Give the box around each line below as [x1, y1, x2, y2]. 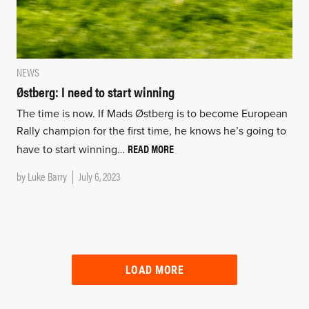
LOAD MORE [125, 261, 184, 277]
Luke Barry [27, 168, 67, 184]
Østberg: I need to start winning [16, 81, 175, 101]
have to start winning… [16, 142, 128, 157]
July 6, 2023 [78, 168, 120, 184]
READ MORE [127, 140, 174, 157]
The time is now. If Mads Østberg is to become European [16, 106, 288, 121]
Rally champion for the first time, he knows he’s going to [16, 123, 286, 138]
